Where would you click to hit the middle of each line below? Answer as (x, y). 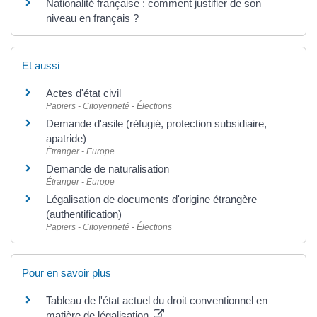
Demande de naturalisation (108, 169)
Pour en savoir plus (67, 273)
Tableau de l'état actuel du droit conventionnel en (157, 301)
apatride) (66, 138)
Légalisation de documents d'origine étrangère (151, 199)
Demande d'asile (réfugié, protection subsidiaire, (156, 123)
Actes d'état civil (83, 93)
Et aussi (41, 65)
